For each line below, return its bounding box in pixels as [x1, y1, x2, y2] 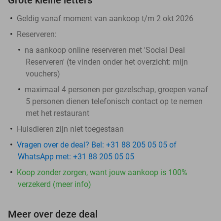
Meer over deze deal [8, 208, 98, 220]
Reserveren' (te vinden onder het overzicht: [26, 57, 173, 67]
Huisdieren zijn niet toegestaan [17, 124, 124, 134]
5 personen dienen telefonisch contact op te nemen [26, 96, 203, 106]
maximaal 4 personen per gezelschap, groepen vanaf [25, 84, 208, 94]
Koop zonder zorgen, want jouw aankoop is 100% [17, 167, 187, 177]
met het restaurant [26, 108, 89, 118]
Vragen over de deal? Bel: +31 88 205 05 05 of [17, 140, 177, 149]
